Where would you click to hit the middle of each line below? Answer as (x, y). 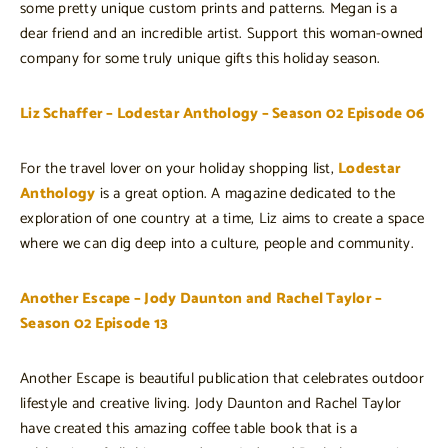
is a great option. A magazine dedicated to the (245, 193)
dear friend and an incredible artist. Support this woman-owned (222, 33)
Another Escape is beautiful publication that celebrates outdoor (222, 378)
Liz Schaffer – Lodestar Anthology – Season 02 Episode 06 (222, 113)
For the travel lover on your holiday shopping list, (179, 168)
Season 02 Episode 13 (94, 323)
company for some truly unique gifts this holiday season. (200, 58)
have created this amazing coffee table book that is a (189, 428)
